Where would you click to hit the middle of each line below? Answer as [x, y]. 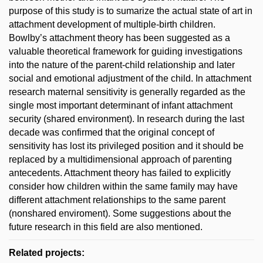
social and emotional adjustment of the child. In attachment [130, 78]
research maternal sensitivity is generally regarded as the [127, 92]
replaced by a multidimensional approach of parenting [120, 159]
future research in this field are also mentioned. [106, 227]
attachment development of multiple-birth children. [112, 24]
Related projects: [47, 253]
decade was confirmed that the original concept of [112, 132]
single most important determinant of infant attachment [121, 105]
